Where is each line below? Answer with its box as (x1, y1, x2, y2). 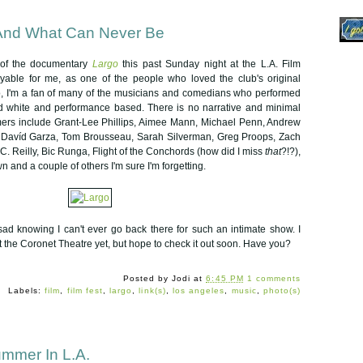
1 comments (246, 274, 301, 284)
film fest (66, 286, 103, 296)
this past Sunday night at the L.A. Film (117, 58, 301, 70)
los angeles (172, 286, 225, 296)
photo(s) (263, 286, 301, 296)
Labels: (7, 286, 45, 296)
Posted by (122, 274, 172, 284)
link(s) (139, 286, 166, 296)
